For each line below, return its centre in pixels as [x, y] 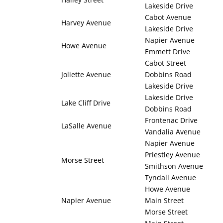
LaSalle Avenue [86, 126]
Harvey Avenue [86, 23]
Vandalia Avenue [173, 132]
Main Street [164, 201]
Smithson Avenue [174, 166]
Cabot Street [166, 63]
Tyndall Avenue [170, 178]
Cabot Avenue [168, 17]
